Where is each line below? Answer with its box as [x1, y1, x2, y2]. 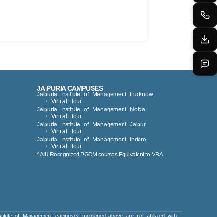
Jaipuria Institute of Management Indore [37, 136, 146, 143]
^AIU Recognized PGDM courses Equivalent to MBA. [37, 151, 164, 158]
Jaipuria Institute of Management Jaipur [37, 121, 146, 128]
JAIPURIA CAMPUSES [37, 84, 103, 92]
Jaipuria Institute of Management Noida [37, 106, 145, 113]
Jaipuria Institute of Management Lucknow [37, 91, 153, 98]
